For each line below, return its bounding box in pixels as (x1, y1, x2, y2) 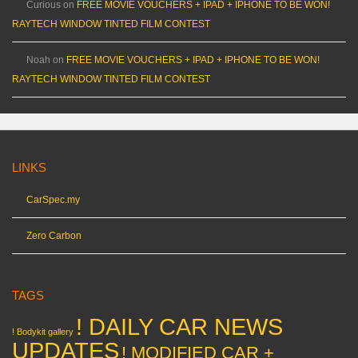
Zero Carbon (26, 230, 82, 242)
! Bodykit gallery (12, 327, 74, 337)
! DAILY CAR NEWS (76, 313, 283, 340)
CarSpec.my (26, 194, 80, 206)
